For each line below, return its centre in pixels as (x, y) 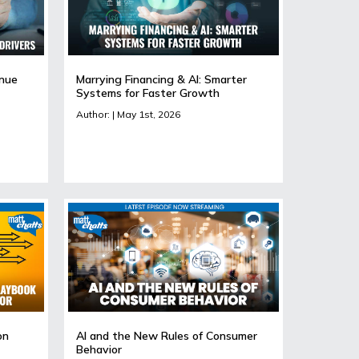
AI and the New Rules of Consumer (166, 335)
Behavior (99, 349)
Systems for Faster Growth (147, 93)
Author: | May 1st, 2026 (128, 114)
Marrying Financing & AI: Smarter (161, 79)
